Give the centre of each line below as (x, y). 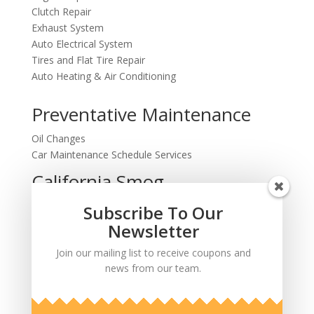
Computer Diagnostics (82, 222)
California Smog (97, 182)
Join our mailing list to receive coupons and (153, 253)
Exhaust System (67, 28)
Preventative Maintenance (141, 114)
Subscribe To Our (153, 213)
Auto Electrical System (82, 44)
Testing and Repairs (76, 206)
